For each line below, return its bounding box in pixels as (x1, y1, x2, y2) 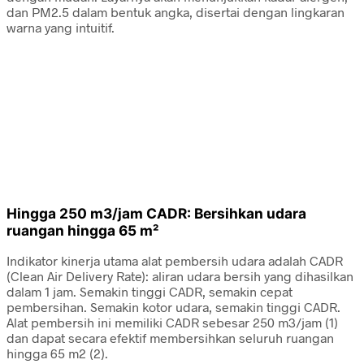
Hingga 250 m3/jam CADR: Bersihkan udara (6, 204, 306, 222)
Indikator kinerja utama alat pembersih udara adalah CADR (6, 253, 343, 269)
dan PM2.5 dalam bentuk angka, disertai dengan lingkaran (6, 3, 344, 19)
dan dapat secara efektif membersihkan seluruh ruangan (6, 330, 334, 346)
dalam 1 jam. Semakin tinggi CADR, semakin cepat (6, 284, 292, 300)
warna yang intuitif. (6, 19, 115, 35)
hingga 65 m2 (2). (6, 345, 108, 362)
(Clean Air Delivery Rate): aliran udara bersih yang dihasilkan (6, 268, 353, 284)
